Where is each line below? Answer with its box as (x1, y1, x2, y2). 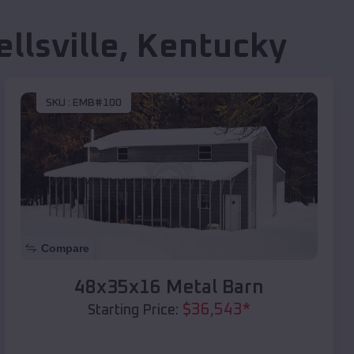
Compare (41, 241, 89, 254)
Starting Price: (88, 303, 179, 318)
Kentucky (136, 31, 287, 65)
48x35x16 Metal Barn (74, 277, 264, 297)
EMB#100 (73, 97, 122, 109)
